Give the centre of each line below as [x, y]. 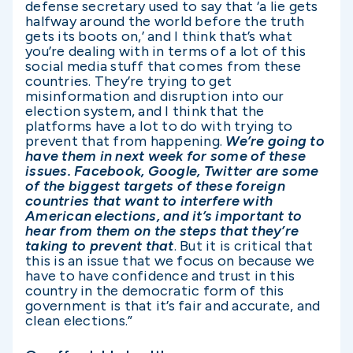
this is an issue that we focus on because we [170, 260]
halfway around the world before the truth [165, 21]
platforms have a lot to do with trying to [159, 126]
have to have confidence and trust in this [160, 275]
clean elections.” [79, 320]
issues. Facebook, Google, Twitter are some [172, 171]
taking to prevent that [100, 245]
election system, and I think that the [145, 111]
